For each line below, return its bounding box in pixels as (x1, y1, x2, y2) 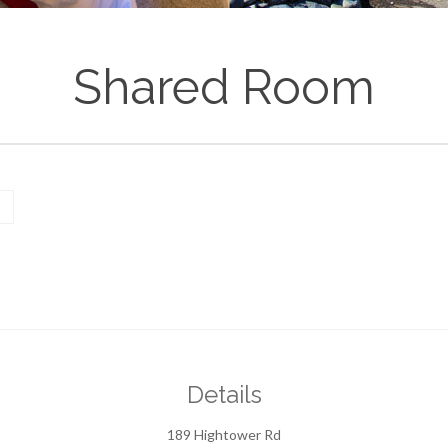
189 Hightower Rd (167, 426, 281, 443)
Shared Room (73, 59, 375, 115)
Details (186, 380, 262, 409)
